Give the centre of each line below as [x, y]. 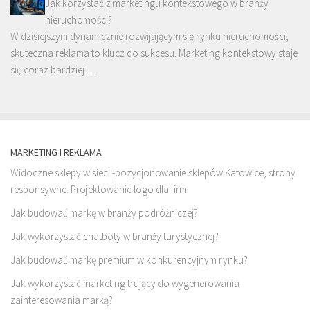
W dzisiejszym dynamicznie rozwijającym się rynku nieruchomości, [149, 37]
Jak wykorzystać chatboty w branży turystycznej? [115, 237]
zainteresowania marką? [62, 300]
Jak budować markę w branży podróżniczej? [104, 213]
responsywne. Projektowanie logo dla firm [99, 190]
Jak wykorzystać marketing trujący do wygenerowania [125, 284]
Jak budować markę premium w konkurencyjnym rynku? [129, 260]
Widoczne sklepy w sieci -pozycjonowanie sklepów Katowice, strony [153, 173]
